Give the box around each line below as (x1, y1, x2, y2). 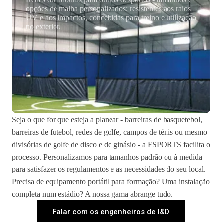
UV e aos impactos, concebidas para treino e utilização (26, 13, 196, 22)
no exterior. (26, 22, 61, 31)
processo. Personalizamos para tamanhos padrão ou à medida (12, 153, 202, 161)
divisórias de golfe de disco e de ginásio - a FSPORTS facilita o (12, 140, 210, 149)
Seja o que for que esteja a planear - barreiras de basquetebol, (12, 115, 202, 124)
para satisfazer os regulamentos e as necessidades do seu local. (12, 165, 206, 173)
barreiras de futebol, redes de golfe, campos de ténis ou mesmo (12, 128, 207, 136)
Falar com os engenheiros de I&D (53, 207, 169, 216)
